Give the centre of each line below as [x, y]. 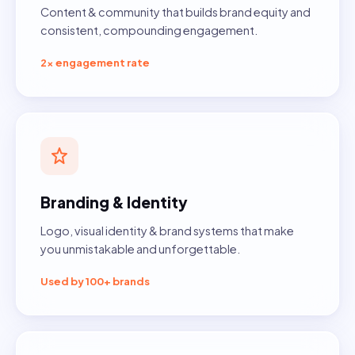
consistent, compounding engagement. [149, 31]
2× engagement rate [95, 63]
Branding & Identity [114, 202]
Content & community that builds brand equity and [176, 12]
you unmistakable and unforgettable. [140, 249]
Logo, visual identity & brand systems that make [167, 231]
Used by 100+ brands [95, 282]
